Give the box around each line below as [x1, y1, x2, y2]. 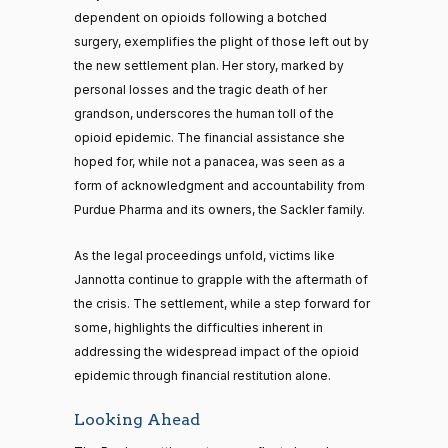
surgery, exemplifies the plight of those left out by [74, 33, 369, 49]
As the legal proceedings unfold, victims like [74, 247, 335, 263]
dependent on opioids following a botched [74, 9, 327, 25]
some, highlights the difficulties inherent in [74, 319, 323, 335]
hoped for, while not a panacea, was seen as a [74, 153, 345, 169]
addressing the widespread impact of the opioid [74, 343, 359, 359]
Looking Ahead [74, 409, 200, 429]
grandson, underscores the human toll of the [74, 105, 334, 121]
